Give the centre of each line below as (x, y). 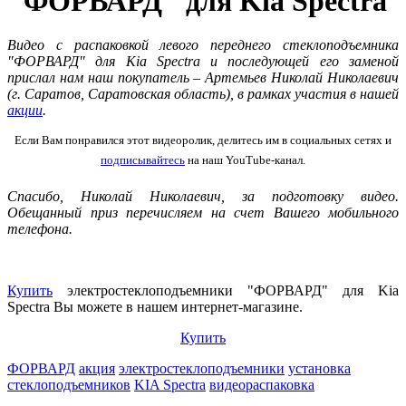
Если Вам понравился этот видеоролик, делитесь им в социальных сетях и (203, 140)
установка (319, 368)
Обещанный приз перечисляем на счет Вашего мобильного (203, 212)
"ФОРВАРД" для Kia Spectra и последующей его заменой (203, 61)
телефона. (40, 228)
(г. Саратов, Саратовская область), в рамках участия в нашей (203, 93)
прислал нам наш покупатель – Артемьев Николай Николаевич (203, 77)
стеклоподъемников (69, 384)
